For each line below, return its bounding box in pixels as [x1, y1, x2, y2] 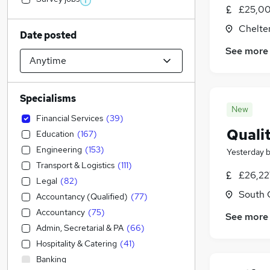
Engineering [36, 144, 82, 155]
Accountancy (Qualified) [36, 191, 128, 202]
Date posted [20, 29, 77, 42]
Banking [36, 254, 66, 265]
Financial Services [36, 113, 103, 124]
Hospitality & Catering [36, 238, 117, 249]
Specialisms [20, 92, 76, 105]
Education [36, 128, 74, 139]
